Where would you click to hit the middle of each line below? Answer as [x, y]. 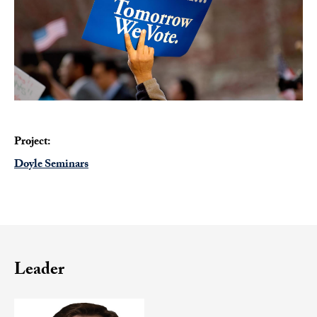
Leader [39, 272]
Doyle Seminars [51, 166]
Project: [32, 143]
